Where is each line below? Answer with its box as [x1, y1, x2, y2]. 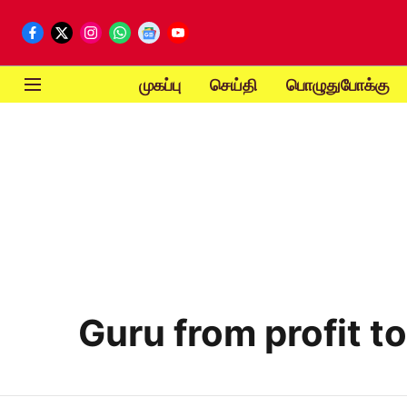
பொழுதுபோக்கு [285, 74, 390, 94]
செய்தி [209, 74, 257, 94]
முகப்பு [138, 74, 181, 94]
